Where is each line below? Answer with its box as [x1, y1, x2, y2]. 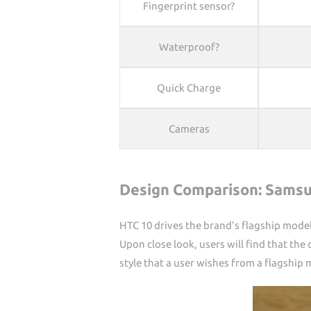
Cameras [168, 123, 210, 135]
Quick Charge [157, 82, 221, 94]
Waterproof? [158, 41, 219, 53]
